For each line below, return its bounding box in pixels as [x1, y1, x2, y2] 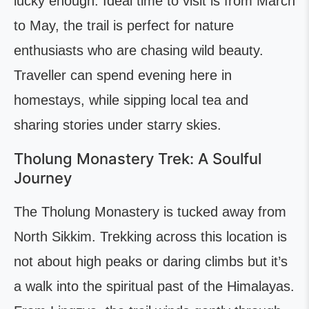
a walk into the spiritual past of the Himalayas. [14, 279, 295, 294]
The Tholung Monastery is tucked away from [14, 204, 286, 219]
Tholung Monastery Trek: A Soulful [14, 150, 261, 168]
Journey [14, 169, 76, 187]
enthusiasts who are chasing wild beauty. [14, 43, 263, 58]
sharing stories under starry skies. [14, 117, 226, 132]
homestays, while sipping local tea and [14, 92, 248, 108]
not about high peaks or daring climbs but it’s [14, 254, 288, 269]
